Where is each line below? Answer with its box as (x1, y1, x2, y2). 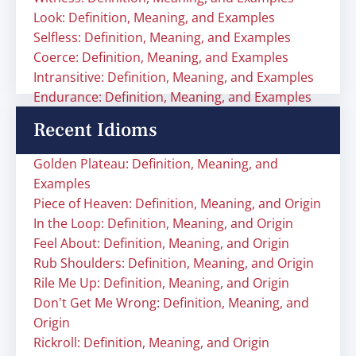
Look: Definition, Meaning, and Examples (33, 9, 275, 26)
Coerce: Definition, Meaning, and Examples (33, 48, 288, 66)
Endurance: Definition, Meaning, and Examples (33, 88, 311, 106)
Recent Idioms (33, 118, 157, 142)
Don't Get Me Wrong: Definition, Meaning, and (33, 294, 309, 311)
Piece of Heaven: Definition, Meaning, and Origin (33, 195, 321, 212)
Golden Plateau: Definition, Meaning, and (33, 155, 278, 172)
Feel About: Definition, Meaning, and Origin (33, 234, 289, 252)
